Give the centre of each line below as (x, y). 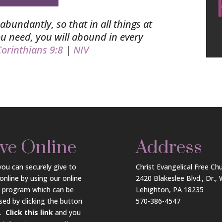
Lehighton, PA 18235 (169, 189)
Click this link (29, 212)
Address (169, 147)
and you (67, 212)
